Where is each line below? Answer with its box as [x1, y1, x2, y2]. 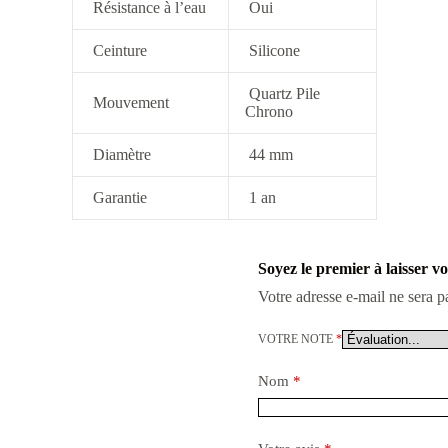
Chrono [244, 103, 293, 121]
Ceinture [88, 42, 147, 60]
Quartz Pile [244, 85, 320, 103]
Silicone [244, 42, 300, 60]
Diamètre [88, 146, 151, 164]
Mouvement [88, 94, 169, 112]
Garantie [88, 189, 147, 207]
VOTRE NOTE [257, 332, 336, 347]
